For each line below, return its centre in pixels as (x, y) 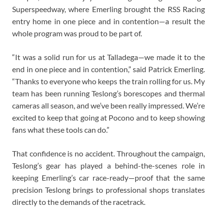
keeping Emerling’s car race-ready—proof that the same (108, 177)
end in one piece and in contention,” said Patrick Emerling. (108, 69)
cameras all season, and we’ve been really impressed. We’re (108, 105)
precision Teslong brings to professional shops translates (108, 189)
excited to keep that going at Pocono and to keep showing (108, 117)
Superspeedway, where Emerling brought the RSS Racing (108, 9)
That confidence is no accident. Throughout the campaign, (108, 153)
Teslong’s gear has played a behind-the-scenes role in (108, 165)
